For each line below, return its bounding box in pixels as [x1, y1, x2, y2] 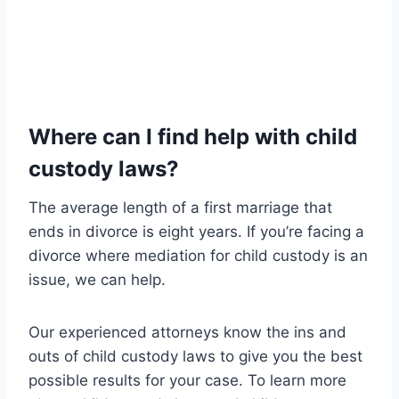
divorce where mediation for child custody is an [28, 246, 368, 265]
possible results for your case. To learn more [28, 370, 346, 389]
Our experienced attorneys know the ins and [28, 322, 346, 341]
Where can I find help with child [28, 123, 357, 150]
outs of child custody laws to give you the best [28, 346, 362, 365]
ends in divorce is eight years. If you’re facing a [28, 222, 364, 240]
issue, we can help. [28, 270, 166, 289]
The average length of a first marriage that [28, 198, 332, 216]
